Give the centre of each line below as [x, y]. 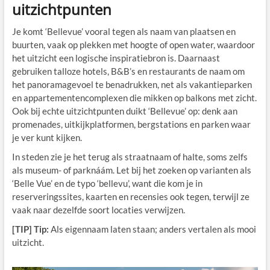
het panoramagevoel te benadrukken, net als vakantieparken [132, 84]
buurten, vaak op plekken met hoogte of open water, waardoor [133, 44]
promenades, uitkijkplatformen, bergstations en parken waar [131, 124]
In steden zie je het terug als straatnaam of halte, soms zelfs [130, 156]
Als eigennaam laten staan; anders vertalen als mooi [152, 229]
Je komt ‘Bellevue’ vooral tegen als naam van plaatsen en [124, 31]
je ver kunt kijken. [47, 137]
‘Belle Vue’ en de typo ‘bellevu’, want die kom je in [107, 183]
